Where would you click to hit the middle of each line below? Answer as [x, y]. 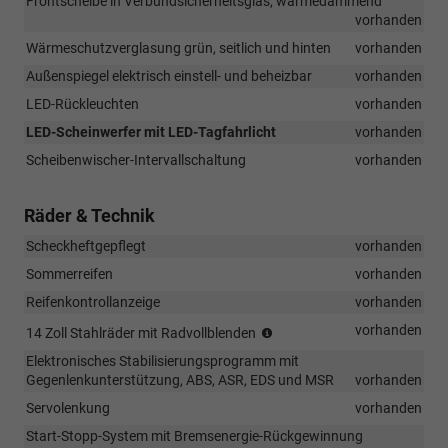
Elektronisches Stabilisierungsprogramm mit [162, 360]
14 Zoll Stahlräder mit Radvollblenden [142, 332]
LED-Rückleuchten [82, 103]
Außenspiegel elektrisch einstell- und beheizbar [169, 75]
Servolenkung [68, 407]
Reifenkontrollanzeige [93, 301]
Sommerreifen [69, 273]
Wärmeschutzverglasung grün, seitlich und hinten [178, 47]
